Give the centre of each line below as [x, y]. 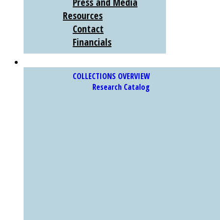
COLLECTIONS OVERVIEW [111, 76]
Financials [92, 42]
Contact [88, 29]
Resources [83, 15]
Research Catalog [121, 87]
